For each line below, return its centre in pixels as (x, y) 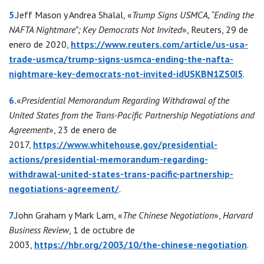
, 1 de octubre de (102, 230)
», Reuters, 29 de (215, 30)
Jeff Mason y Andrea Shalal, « (74, 15)
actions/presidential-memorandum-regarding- (108, 159)
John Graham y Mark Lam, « (69, 215)
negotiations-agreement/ (64, 189)
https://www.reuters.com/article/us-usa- (159, 44)
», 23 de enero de (83, 130)
